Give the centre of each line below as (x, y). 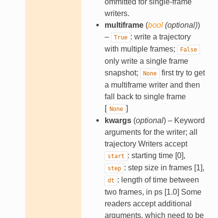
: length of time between (158, 180)
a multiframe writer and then (152, 85)
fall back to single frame (145, 97)
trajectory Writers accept (146, 144)
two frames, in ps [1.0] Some (153, 192)
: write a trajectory (160, 37)
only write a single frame (146, 61)
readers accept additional (148, 204)
